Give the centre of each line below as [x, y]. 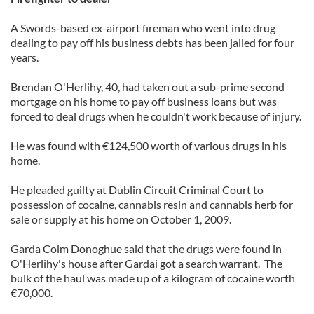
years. [25, 57]
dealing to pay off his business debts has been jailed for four [152, 42]
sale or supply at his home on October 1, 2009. [122, 219]
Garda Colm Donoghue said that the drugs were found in [146, 248]
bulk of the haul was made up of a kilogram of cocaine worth [153, 278]
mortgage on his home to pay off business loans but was [144, 101]
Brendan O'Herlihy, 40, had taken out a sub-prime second [148, 87]
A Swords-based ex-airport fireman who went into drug [143, 28]
